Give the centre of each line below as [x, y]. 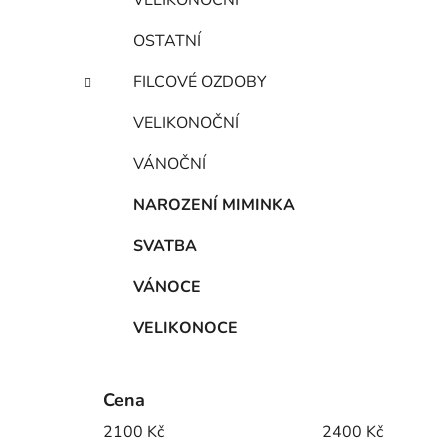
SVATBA [165, 246]
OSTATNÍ [167, 41]
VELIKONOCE [185, 328]
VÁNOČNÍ [169, 164]
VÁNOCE [167, 287]
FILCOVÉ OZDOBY [200, 82]
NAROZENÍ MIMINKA [214, 205]
